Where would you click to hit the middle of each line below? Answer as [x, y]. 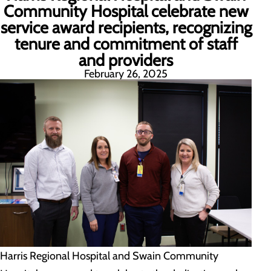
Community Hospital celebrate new [126, 11]
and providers [126, 60]
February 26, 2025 [126, 74]
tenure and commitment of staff [126, 44]
